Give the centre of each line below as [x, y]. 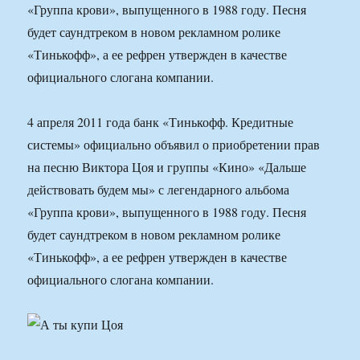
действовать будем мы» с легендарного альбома [159, 190]
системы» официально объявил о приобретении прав [174, 145]
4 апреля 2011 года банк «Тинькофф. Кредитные [161, 122]
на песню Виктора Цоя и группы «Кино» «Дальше [167, 167]
